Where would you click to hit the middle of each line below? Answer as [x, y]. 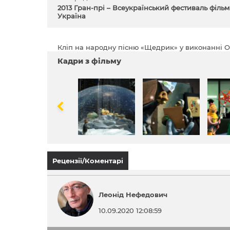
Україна [72, 16]
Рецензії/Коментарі [88, 161]
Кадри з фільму [89, 61]
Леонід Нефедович [133, 195]
